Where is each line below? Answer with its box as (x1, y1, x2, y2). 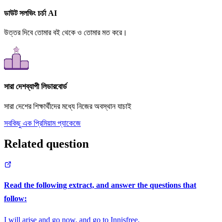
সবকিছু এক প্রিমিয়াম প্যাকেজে (4, 118, 81, 127)
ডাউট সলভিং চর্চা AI (4, 8, 57, 17)
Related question (4, 137, 89, 151)
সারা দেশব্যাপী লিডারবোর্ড (4, 82, 67, 91)
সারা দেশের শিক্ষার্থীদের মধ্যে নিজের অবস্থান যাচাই (4, 102, 131, 111)
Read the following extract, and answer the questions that (4, 181, 196, 190)
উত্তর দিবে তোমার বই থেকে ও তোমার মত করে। (4, 28, 127, 37)
